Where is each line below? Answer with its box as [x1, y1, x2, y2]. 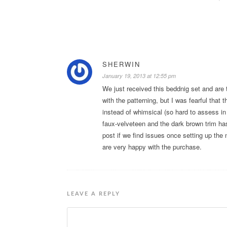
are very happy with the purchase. [102, 141, 202, 152]
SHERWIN [102, 59, 140, 69]
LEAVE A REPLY [67, 191, 120, 197]
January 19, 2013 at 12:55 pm [102, 71, 176, 80]
